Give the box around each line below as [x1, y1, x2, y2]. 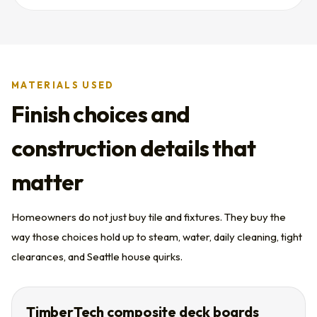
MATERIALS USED [11, 79, 115, 91]
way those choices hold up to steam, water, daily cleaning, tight [11, 230, 302, 243]
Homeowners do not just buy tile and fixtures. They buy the [11, 210, 286, 224]
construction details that [11, 134, 256, 162]
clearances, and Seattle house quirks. [11, 250, 183, 263]
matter [11, 168, 84, 196]
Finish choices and [11, 100, 190, 128]
